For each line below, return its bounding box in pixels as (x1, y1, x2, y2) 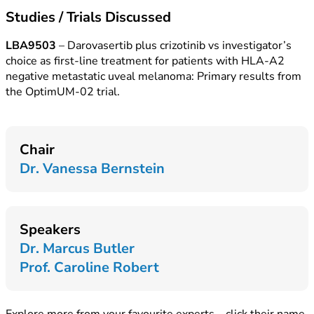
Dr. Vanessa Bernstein (20, 159, 165, 178)
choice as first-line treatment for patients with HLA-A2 (6, 53, 285, 69)
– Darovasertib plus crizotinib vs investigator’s (56, 38, 292, 53)
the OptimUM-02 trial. (6, 84, 120, 100)
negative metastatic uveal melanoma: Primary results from (6, 69, 301, 84)
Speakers (20, 220, 81, 239)
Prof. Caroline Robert (20, 258, 159, 277)
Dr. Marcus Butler (20, 239, 135, 258)
